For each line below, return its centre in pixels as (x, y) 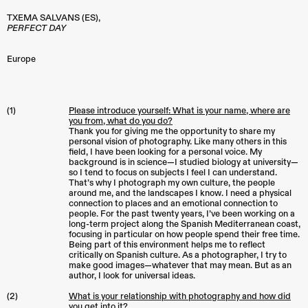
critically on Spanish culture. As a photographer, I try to (178, 255)
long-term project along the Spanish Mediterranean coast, (185, 224)
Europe (21, 59)
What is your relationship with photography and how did (180, 297)
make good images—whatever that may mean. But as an (180, 266)
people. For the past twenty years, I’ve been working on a (182, 214)
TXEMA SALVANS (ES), (54, 18)
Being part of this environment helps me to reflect (167, 245)
